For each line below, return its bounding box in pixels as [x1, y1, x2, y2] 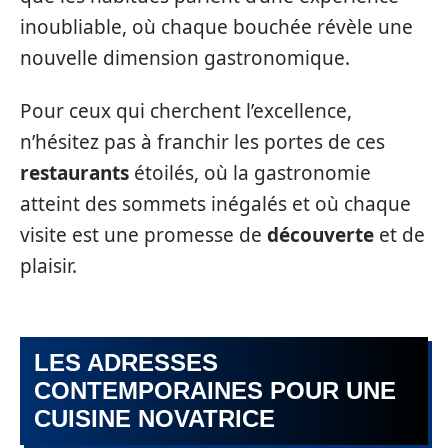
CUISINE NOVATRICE [34, 404, 275, 432]
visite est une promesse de [20, 222, 267, 249]
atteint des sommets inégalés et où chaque [20, 191, 411, 218]
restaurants [20, 160, 129, 187]
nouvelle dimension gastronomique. [20, 44, 350, 71]
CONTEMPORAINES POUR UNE [34, 376, 396, 404]
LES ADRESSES [34, 348, 218, 376]
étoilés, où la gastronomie [129, 160, 371, 187]
